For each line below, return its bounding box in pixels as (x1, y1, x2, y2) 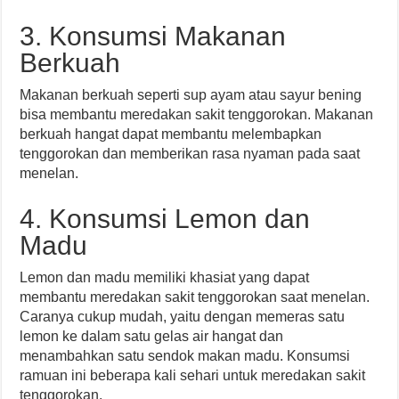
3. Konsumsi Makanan (20, 21, 287, 51)
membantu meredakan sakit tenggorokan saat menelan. (20, 289, 370, 305)
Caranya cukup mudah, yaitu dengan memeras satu (20, 309, 346, 324)
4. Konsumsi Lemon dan (20, 204, 311, 233)
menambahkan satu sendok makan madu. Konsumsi (20, 348, 351, 363)
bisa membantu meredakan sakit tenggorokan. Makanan (20, 107, 374, 122)
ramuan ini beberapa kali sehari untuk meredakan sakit (20, 368, 366, 383)
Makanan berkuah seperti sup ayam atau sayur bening (20, 87, 362, 102)
